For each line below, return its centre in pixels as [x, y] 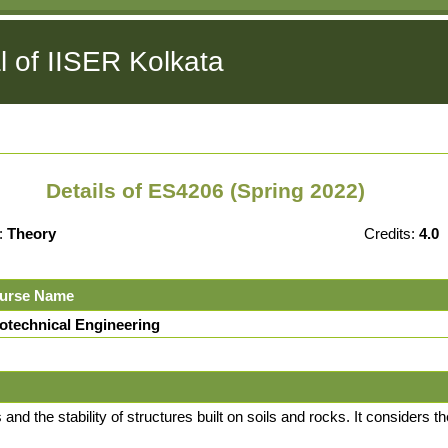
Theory [32, 234]
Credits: [392, 234]
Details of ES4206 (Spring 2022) [206, 191]
